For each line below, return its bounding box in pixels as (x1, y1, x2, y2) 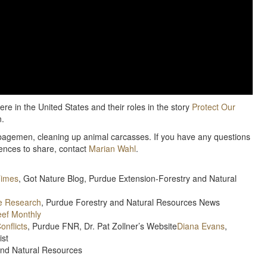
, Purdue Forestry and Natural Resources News (41, 195, 220, 208)
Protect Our (192, 100, 235, 113)
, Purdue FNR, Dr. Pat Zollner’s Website (27, 219, 177, 232)
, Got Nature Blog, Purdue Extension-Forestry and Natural (18, 172, 237, 184)
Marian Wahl (89, 142, 136, 154)
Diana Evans (177, 219, 225, 232)
